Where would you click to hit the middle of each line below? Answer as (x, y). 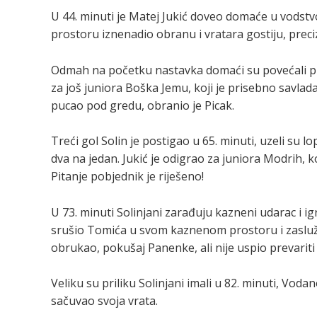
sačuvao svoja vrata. (104, 301)
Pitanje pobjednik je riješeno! (127, 177)
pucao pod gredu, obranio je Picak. (143, 105)
